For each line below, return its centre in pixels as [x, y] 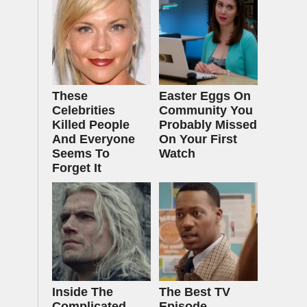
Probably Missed [208, 125]
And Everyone [94, 139]
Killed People [91, 125]
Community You [206, 110]
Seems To [81, 153]
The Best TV [195, 292]
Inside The [83, 292]
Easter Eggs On [205, 96]
